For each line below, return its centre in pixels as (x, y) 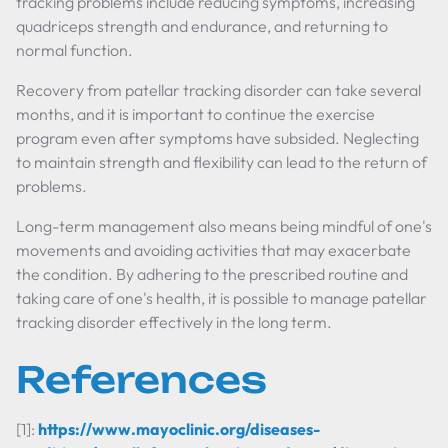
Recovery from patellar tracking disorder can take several (218, 90)
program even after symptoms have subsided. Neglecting (217, 138)
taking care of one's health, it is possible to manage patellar (221, 298)
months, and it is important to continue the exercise (195, 114)
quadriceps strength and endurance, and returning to (202, 26)
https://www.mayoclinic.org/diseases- (179, 429)
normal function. (74, 50)
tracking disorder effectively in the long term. (174, 322)
